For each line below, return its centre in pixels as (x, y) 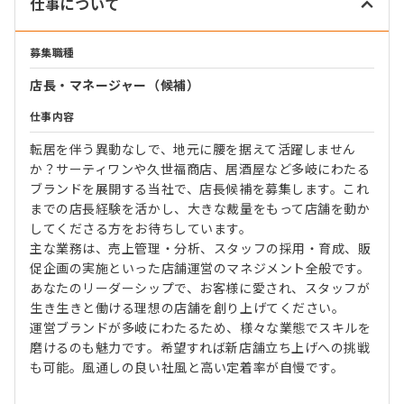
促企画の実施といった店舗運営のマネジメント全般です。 (200, 269)
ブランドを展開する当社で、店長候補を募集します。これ (200, 189)
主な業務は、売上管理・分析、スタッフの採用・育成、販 (201, 249)
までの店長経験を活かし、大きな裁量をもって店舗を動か (200, 209)
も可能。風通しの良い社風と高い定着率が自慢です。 (187, 368)
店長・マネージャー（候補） (115, 86)
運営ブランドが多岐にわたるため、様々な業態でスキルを (201, 328)
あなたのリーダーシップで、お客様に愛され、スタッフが (200, 289)
